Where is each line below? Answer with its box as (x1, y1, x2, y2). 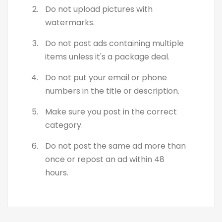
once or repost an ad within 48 (45, 154, 165, 165)
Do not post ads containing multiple (45, 38, 184, 49)
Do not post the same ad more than (45, 140, 186, 152)
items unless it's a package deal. (45, 51, 169, 62)
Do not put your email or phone (45, 72, 167, 83)
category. (45, 119, 83, 131)
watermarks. (45, 17, 95, 28)
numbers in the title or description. (45, 85, 179, 97)
